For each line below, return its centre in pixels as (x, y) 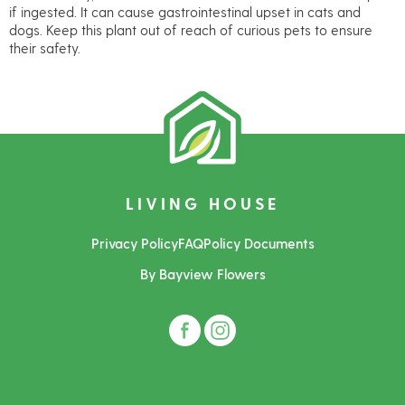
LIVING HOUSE (202, 203)
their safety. (45, 47)
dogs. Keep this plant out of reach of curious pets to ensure (191, 29)
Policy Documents (259, 244)
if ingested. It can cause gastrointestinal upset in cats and (185, 11)
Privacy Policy (134, 244)
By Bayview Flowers (202, 274)
